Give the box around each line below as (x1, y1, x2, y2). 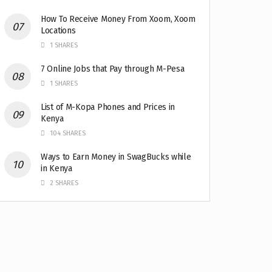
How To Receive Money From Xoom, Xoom (41, 14, 195, 25)
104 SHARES (48, 129, 86, 138)
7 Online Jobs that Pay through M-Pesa (41, 64, 185, 75)
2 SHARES (48, 179, 78, 188)
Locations (41, 25, 76, 36)
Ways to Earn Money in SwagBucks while (41, 152, 191, 163)
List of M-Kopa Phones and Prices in (41, 102, 175, 113)
